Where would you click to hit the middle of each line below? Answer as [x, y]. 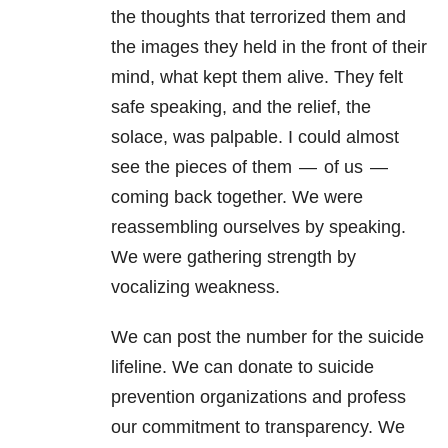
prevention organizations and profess [258, 397]
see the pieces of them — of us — [249, 167]
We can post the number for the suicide [267, 337]
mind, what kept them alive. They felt [257, 77]
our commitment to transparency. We [258, 427]
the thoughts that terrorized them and [258, 17]
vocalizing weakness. [195, 287]
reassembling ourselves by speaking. [258, 227]
